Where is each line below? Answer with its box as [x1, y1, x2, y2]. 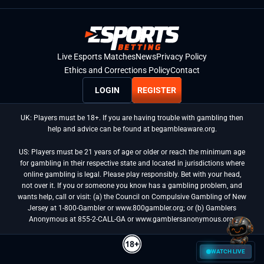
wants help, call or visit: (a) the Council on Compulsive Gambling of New [18, 193, 246, 202]
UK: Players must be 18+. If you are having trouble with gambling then [21, 114, 243, 123]
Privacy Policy [156, 52, 207, 62]
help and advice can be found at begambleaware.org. [47, 125, 217, 134]
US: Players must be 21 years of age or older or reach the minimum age [19, 148, 245, 157]
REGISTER [137, 85, 176, 95]
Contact [170, 65, 200, 75]
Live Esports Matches [57, 52, 136, 62]
